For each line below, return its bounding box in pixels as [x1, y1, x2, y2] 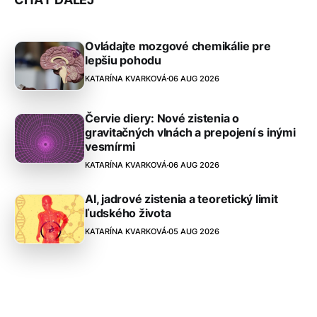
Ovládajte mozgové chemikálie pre [85, 38, 271, 53]
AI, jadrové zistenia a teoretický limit [85, 192, 278, 207]
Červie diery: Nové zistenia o [85, 111, 240, 126]
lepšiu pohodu [85, 52, 161, 67]
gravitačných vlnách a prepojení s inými [85, 125, 296, 140]
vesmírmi [85, 139, 136, 154]
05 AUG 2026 [168, 226, 219, 237]
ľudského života [85, 206, 171, 221]
